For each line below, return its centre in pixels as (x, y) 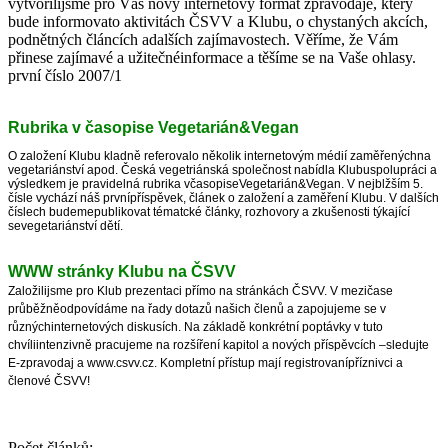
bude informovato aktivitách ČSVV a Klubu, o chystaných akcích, (218, 21)
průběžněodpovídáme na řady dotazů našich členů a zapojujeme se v (197, 308)
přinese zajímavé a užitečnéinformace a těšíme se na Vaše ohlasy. (212, 57)
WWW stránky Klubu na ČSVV (122, 271)
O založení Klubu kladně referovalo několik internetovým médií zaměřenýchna (219, 155)
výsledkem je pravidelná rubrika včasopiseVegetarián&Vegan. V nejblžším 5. (215, 183)
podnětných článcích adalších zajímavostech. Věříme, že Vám (203, 39)
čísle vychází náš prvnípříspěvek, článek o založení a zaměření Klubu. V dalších (223, 197)
